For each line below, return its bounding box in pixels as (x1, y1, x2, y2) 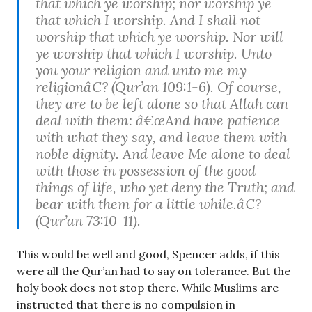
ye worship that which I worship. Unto (36, 45, 272, 63)
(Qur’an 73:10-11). (36, 212, 141, 230)
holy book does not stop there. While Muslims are (17, 281, 279, 295)
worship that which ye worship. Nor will (36, 28, 283, 46)
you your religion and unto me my (36, 61, 247, 79)
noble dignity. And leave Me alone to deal (36, 145, 290, 163)
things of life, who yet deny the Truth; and (36, 178, 295, 196)
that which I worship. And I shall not (36, 11, 260, 29)
